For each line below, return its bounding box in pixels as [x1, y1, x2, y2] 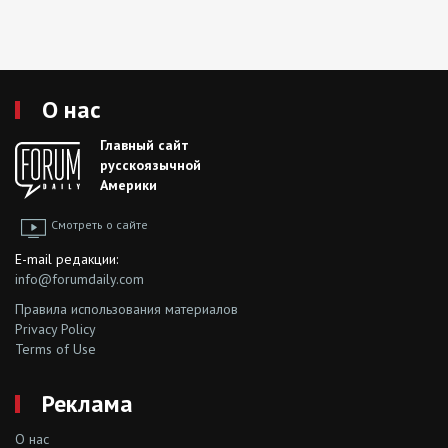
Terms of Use [15, 339, 96, 358]
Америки [100, 175, 157, 194]
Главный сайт [100, 135, 189, 154]
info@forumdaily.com [15, 269, 144, 288]
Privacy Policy [15, 319, 96, 338]
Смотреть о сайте [51, 216, 148, 232]
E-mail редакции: [15, 249, 118, 268]
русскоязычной [100, 155, 201, 174]
